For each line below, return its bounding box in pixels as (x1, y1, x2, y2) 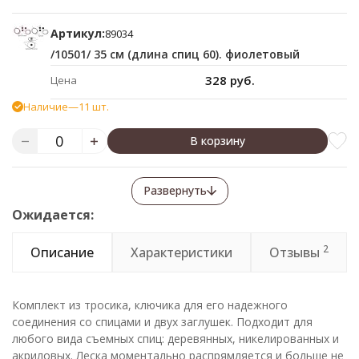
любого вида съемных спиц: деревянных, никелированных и (12, 331, 339, 346)
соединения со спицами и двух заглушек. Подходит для (12, 314, 313, 329)
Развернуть (143, 183, 207, 198)
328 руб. (205, 72, 255, 88)
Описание (30, 244, 94, 261)
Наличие (23, 99, 68, 114)
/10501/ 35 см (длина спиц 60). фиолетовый (50, 46, 300, 62)
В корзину (189, 133, 245, 148)
